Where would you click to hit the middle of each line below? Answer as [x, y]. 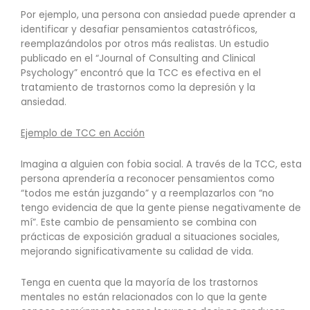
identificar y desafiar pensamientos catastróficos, [139, 29]
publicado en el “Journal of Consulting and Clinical [138, 58]
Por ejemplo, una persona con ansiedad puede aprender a [158, 15]
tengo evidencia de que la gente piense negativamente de [161, 208]
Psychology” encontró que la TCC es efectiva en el [141, 73]
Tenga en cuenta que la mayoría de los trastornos [139, 282]
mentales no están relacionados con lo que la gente [144, 297]
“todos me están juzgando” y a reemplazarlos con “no [147, 193]
